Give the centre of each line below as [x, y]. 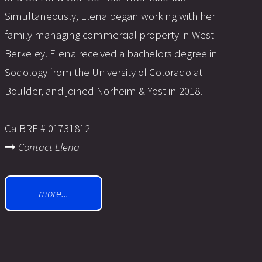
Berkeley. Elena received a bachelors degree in [111, 54]
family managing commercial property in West [109, 35]
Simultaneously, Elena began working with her [110, 16]
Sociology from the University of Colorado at [104, 73]
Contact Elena [49, 147]
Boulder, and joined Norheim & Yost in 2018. [104, 91]
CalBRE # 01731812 [47, 129]
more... [54, 193]
